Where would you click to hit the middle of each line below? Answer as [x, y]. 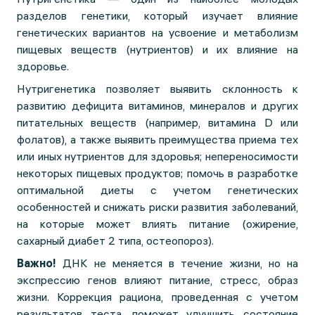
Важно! [37, 263]
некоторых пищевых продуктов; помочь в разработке [157, 173]
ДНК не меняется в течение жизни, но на [177, 263]
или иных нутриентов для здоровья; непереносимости [157, 156]
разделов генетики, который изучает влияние [157, 15]
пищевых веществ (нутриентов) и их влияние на [157, 49]
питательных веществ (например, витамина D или [157, 122]
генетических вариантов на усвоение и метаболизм [157, 32]
